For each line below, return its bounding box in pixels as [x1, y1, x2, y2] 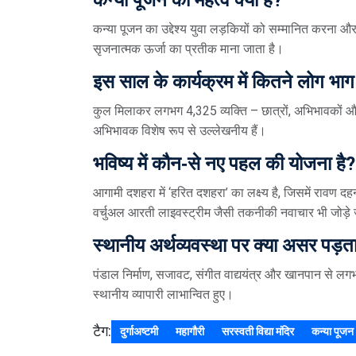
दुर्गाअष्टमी [120, 324, 158, 338]
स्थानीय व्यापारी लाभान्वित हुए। [93, 286, 234, 302]
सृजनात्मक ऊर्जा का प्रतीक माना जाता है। [93, 41, 284, 56]
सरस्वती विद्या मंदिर [222, 324, 294, 338]
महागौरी [176, 324, 204, 338]
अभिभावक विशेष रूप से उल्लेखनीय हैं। [93, 122, 266, 138]
